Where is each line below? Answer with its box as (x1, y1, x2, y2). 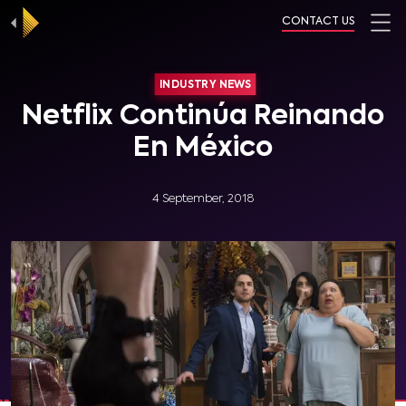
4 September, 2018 (151, 193, 255, 205)
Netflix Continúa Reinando (22, 103, 384, 130)
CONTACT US (282, 16, 354, 27)
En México (133, 135, 273, 162)
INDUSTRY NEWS (159, 80, 252, 90)
